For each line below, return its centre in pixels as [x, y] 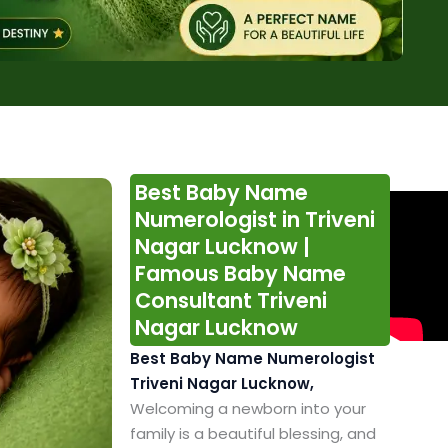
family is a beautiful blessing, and [252, 434]
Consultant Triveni [230, 301]
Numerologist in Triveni [254, 220]
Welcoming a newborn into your [247, 409]
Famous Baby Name [240, 274]
